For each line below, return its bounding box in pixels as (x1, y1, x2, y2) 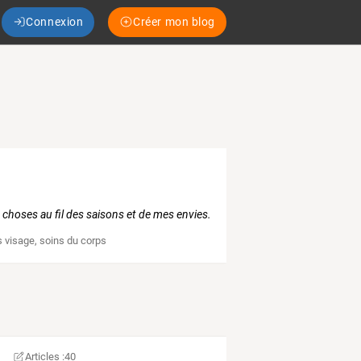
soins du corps (39, 234, 107, 247)
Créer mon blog (133, 15, 215, 28)
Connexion (26, 15, 84, 28)
